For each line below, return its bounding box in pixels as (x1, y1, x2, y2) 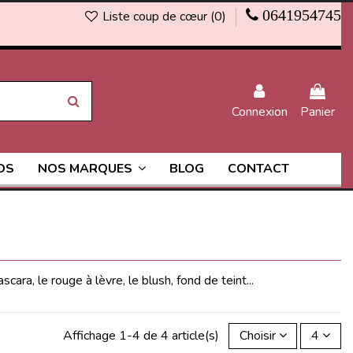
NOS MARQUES (37, 160, 136, 178)
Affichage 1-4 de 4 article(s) (62, 327, 222, 345)
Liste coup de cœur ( (99, 8, 214, 25)
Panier (300, 103, 335, 121)
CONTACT (227, 159, 289, 177)
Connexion (232, 103, 288, 121)
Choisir (239, 327, 276, 345)
